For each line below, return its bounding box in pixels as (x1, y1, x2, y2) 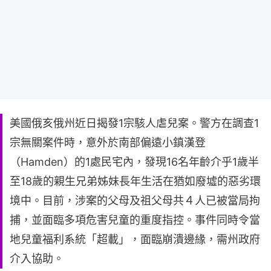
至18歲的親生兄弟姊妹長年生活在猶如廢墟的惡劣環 (10, 175, 261, 188)
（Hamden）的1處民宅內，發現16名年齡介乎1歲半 (10, 155, 259, 169)
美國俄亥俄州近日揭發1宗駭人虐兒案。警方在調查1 (10, 117, 259, 130)
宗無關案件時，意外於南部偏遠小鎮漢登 (10, 136, 206, 149)
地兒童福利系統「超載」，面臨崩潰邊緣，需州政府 (10, 233, 260, 246)
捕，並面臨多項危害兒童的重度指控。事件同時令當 (10, 214, 260, 227)
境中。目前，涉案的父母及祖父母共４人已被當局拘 (10, 194, 260, 207)
